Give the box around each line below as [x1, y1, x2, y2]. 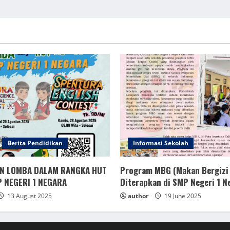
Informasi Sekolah [133, 139, 188, 147]
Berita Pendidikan [7, 139, 63, 147]
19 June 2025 [163, 191, 201, 200]
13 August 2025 [6, 191, 52, 200]
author [128, 191, 148, 200]
